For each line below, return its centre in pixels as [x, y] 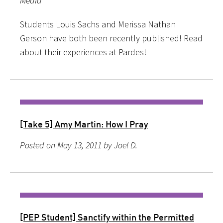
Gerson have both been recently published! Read [111, 38]
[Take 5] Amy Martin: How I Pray [84, 124]
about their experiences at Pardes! [83, 52]
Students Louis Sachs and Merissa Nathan [98, 24]
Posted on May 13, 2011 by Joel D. [79, 145]
